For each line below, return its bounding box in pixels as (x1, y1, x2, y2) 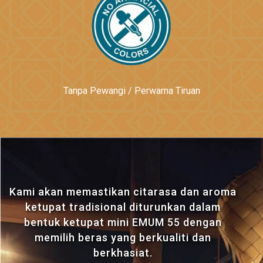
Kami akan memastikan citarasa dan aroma (9, 186, 237, 198)
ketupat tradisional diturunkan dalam (25, 201, 221, 213)
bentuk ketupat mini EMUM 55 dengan (23, 216, 222, 228)
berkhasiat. (93, 247, 153, 259)
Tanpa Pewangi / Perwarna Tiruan (63, 85, 200, 96)
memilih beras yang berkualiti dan (34, 231, 211, 244)
